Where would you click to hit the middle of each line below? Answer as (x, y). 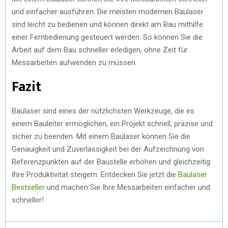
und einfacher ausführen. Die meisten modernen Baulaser (108, 11)
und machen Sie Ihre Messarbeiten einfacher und (127, 187)
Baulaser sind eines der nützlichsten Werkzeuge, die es (103, 111)
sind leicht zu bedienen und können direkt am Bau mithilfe (107, 24)
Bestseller (28, 187)
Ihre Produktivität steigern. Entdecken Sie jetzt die (95, 174)
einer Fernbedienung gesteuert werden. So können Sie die (107, 37)
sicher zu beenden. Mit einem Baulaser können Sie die (101, 136)
